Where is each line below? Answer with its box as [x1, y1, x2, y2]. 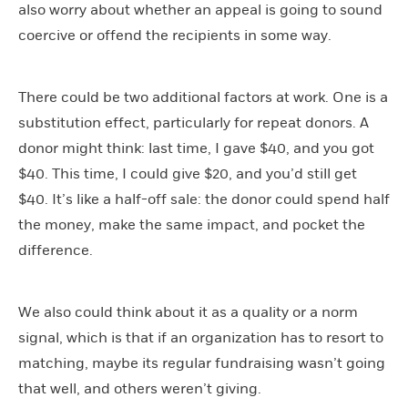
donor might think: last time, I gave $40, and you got [18, 138, 374, 158]
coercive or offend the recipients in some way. [18, 25, 331, 45]
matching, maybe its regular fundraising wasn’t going [18, 353, 385, 372]
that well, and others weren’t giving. [18, 379, 261, 398]
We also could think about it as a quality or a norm [18, 302, 358, 321]
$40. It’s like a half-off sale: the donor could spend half [18, 189, 390, 209]
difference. [18, 240, 93, 260]
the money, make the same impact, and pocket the [18, 215, 365, 234]
